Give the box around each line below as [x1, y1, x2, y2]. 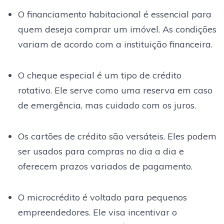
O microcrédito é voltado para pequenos [17, 191, 187, 203]
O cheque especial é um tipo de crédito [17, 69, 181, 81]
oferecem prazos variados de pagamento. [17, 160, 192, 172]
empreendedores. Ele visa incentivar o [17, 206, 177, 218]
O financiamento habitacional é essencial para [17, 8, 211, 20]
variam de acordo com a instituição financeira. [17, 38, 212, 50]
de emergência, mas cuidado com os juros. [17, 99, 196, 111]
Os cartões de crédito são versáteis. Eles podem [17, 130, 216, 142]
